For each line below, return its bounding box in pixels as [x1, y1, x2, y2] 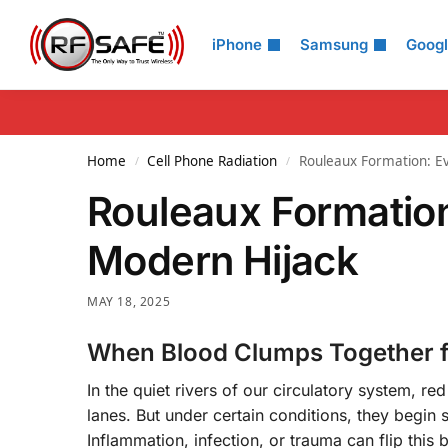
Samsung [300, 35, 368, 54]
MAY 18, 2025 [87, 293, 171, 310]
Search [28, 14, 102, 44]
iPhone [212, 35, 262, 54]
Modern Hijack [87, 236, 359, 285]
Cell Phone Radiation [147, 152, 278, 170]
